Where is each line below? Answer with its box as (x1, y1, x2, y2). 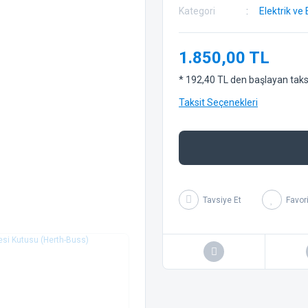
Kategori (179, 5, 215, 16)
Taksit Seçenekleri (179, 97, 258, 108)
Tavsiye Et (203, 195, 241, 205)
